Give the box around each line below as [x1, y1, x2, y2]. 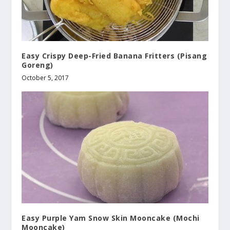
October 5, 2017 [22, 73, 69, 82]
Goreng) [22, 60, 53, 70]
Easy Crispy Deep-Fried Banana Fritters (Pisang [22, 50, 207, 61]
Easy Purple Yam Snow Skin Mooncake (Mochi [22, 213, 200, 223]
